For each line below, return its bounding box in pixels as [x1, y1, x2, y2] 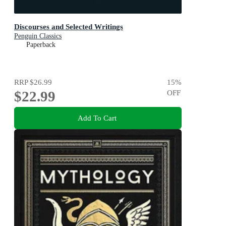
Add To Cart [77, 113, 117, 122]
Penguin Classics [14, 32, 62, 40]
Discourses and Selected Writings [14, 22, 123, 31]
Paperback [26, 41, 55, 49]
